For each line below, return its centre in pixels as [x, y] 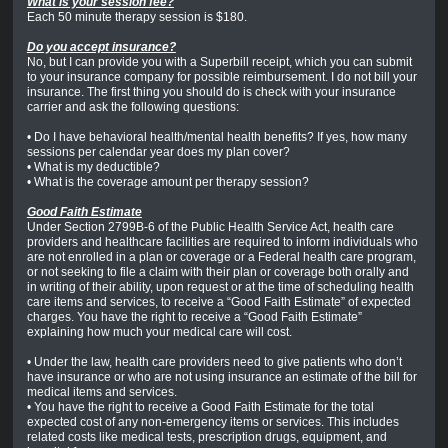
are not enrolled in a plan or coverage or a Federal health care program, [221, 257]
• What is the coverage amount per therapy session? [167, 182]
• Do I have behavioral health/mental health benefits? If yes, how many [216, 137]
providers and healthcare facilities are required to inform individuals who [222, 242]
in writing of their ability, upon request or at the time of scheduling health [220, 287]
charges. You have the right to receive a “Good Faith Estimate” [194, 317]
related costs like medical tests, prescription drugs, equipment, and [206, 437]
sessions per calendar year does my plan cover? [158, 152]
